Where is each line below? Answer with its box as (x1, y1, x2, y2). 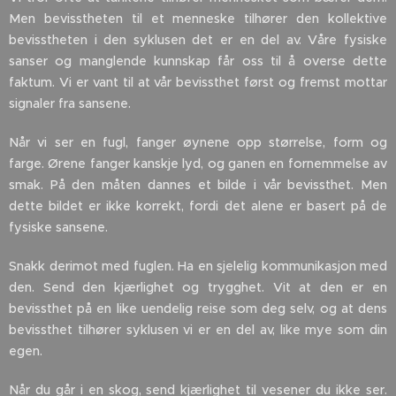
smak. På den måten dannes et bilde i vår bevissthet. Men (9, 177, 387, 194)
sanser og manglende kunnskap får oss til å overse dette (9, 53, 387, 70)
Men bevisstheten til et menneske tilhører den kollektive (9, 11, 387, 27)
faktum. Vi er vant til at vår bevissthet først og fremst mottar (9, 74, 387, 91)
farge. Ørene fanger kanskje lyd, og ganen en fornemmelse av (9, 156, 387, 172)
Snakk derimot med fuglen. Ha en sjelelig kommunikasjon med (9, 258, 387, 275)
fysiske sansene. (9, 219, 108, 236)
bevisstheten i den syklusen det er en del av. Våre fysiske (9, 32, 387, 49)
